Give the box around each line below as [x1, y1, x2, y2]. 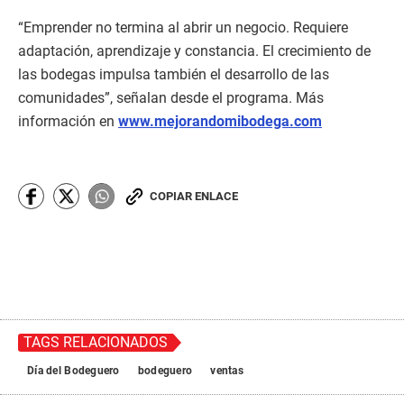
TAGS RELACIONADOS [23, 334, 168, 352]
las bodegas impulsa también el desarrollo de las [18, 66, 329, 84]
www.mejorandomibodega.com [118, 113, 322, 131]
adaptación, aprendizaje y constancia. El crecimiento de [18, 42, 371, 60]
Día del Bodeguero [27, 364, 120, 378]
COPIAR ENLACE [150, 189, 238, 204]
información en [18, 113, 118, 131]
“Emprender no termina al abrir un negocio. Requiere [18, 19, 348, 37]
